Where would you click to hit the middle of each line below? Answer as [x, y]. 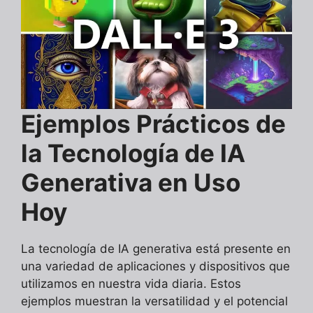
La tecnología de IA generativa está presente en [156, 248]
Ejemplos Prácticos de [153, 123]
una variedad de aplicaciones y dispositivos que [155, 266]
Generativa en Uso [131, 182]
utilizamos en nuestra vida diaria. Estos [131, 283]
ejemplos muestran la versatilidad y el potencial [154, 301]
